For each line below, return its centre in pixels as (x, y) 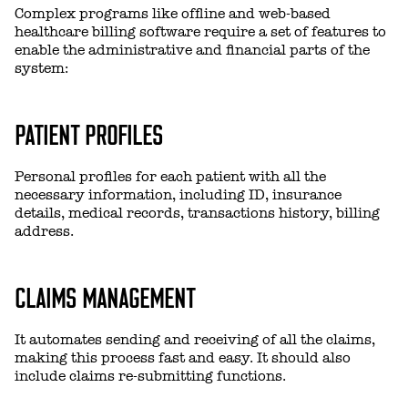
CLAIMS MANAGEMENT (105, 296)
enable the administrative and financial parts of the (192, 51)
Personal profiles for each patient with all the (170, 177)
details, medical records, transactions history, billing (197, 214)
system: (41, 69)
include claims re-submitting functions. (150, 377)
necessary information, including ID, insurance (178, 195)
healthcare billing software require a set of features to (200, 32)
